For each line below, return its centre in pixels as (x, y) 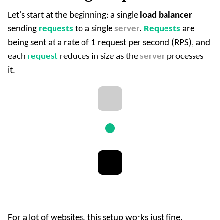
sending (23, 29)
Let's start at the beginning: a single (74, 16)
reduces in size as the (99, 57)
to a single (94, 29)
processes (184, 57)
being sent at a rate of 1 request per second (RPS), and (109, 43)
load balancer (166, 16)
